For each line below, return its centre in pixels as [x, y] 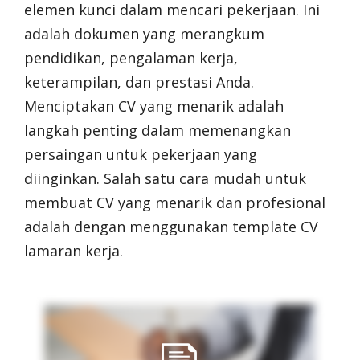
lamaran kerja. [74, 251]
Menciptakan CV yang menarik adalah [154, 106]
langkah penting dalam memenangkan [157, 130]
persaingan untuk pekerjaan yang [141, 154]
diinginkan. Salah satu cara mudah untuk [165, 178]
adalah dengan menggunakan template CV [171, 227]
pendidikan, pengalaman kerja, [131, 58]
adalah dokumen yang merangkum [144, 34]
